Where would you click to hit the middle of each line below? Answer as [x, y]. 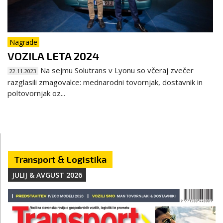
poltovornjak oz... [36, 93]
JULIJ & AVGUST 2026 [47, 175]
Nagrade [23, 42]
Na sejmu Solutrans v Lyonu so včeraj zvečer [116, 70]
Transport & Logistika [60, 159]
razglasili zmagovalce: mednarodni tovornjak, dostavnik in [105, 82]
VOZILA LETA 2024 [53, 56]
